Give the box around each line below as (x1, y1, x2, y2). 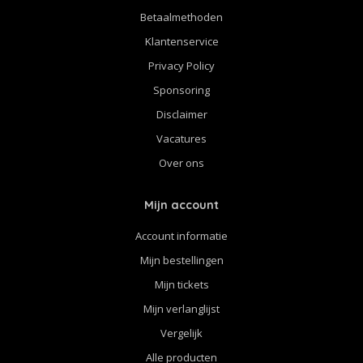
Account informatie (135, 228, 228, 243)
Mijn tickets (154, 276, 209, 292)
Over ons (159, 155, 204, 170)
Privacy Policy (148, 58, 215, 73)
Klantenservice (144, 33, 219, 49)
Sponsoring (153, 82, 210, 97)
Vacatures (156, 130, 207, 146)
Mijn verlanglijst (143, 301, 220, 316)
